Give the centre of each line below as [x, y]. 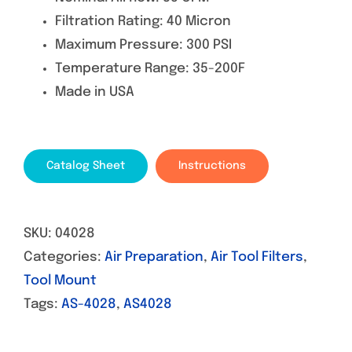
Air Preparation [154, 258]
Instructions [212, 166]
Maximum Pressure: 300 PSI [143, 46]
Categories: [64, 258]
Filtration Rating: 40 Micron [143, 22]
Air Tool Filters [257, 258]
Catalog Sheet [85, 166]
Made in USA [95, 93]
